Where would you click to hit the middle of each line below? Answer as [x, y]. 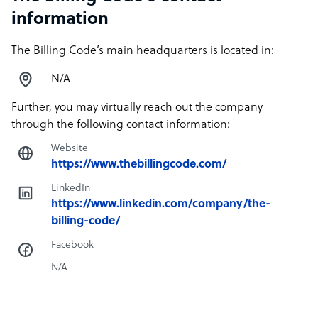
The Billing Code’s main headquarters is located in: [143, 51]
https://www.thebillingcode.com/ [139, 165]
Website [70, 149]
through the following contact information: [121, 125]
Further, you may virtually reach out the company [137, 108]
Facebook [72, 245]
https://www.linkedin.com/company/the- [161, 204]
